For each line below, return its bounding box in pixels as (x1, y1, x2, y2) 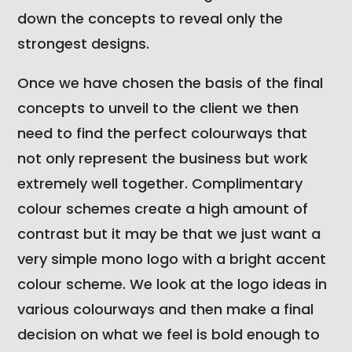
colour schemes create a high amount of (17, 199, 309, 219)
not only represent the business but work (17, 148, 309, 169)
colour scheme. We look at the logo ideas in (17, 274, 328, 295)
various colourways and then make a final (17, 299, 314, 320)
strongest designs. (17, 34, 150, 54)
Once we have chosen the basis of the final (17, 73, 324, 93)
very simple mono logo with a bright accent (17, 249, 327, 269)
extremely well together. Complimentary (17, 174, 303, 194)
